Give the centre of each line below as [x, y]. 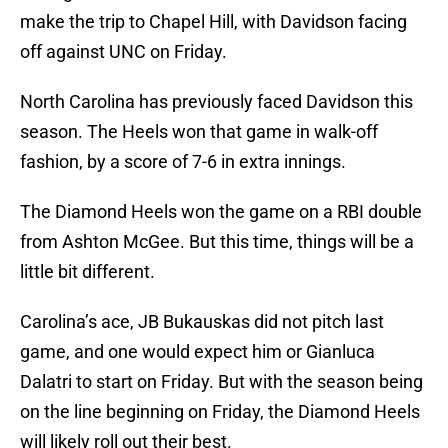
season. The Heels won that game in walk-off [199, 132]
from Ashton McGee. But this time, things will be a [217, 242]
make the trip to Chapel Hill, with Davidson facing [213, 22]
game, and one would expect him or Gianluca [197, 352]
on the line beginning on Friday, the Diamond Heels [220, 412]
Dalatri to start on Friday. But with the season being [221, 382]
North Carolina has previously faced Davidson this [216, 102]
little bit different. [87, 272]
